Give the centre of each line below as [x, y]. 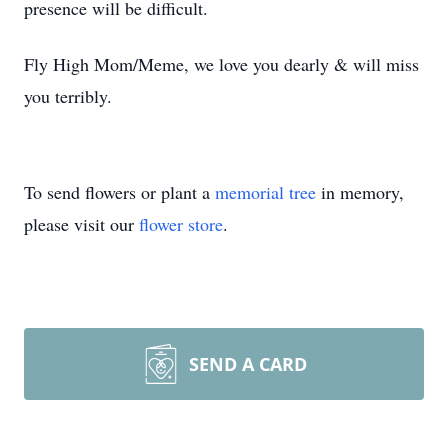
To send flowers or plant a [119, 192]
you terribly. [68, 96]
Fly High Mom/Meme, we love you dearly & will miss [221, 64]
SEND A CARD [248, 364]
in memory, [360, 192]
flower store [181, 224]
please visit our [81, 224]
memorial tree [265, 192]
